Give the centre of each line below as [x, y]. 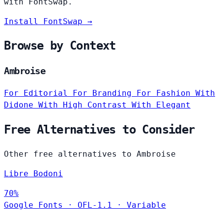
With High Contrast [85, 105]
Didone [21, 105]
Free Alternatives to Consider [99, 129]
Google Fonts [33, 205]
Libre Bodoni [33, 173]
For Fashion [166, 93]
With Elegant [161, 105]
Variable [146, 205]
